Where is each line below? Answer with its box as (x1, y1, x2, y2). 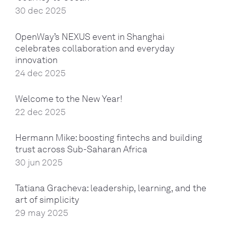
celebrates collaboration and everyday (15, 42, 175, 54)
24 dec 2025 (15, 67, 66, 79)
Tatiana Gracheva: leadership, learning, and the (15, 183, 206, 194)
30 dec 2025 (15, 5, 66, 17)
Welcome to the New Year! (15, 93, 123, 104)
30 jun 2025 (15, 156, 63, 168)
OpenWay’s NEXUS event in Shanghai (15, 31, 164, 42)
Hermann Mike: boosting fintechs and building (15, 132, 202, 143)
